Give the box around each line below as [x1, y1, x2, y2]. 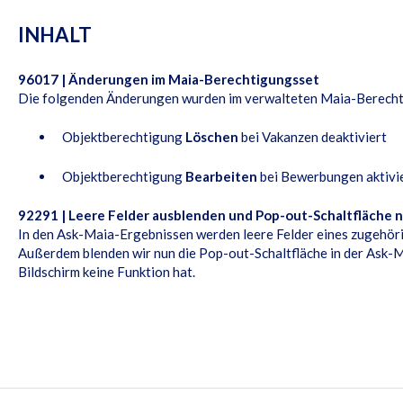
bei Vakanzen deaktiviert [237, 129, 387, 146]
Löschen [184, 129, 238, 146]
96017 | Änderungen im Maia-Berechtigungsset [17, 70, 319, 87]
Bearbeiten [184, 167, 257, 184]
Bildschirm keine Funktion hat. [17, 264, 195, 280]
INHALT [17, 22, 92, 48]
